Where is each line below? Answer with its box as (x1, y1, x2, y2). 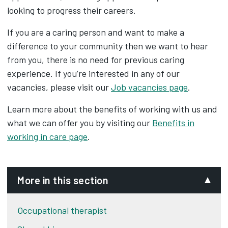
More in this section (17, 174, 108, 186)
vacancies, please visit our (7, 81, 111, 93)
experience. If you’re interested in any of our (7, 68, 180, 79)
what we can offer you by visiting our (7, 117, 152, 128)
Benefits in (152, 117, 194, 128)
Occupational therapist (17, 205, 107, 216)
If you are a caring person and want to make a (7, 26, 184, 38)
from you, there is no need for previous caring (7, 54, 184, 65)
